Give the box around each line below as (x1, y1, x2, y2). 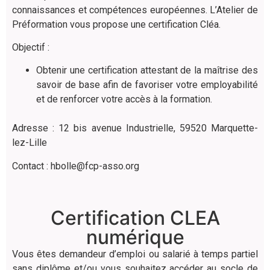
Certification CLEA (50, 206, 220, 230)
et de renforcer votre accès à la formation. (36, 93, 212, 105)
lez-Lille (12, 137, 47, 149)
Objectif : (12, 42, 52, 54)
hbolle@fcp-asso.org (51, 160, 139, 172)
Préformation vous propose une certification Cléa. (12, 18, 221, 30)
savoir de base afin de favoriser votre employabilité (36, 79, 258, 91)
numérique (86, 225, 184, 250)
